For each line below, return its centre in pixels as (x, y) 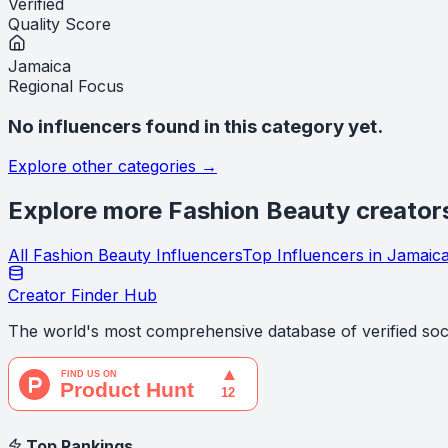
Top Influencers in (314, 255)
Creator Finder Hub (82, 295)
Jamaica (39, 65)
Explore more (88, 211)
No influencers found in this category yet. (195, 126)
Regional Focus (66, 85)
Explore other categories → (112, 166)
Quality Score (59, 23)
